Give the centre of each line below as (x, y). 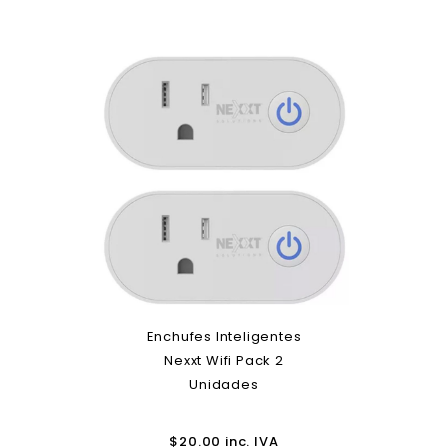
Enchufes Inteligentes (224, 336)
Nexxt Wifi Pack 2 (224, 360)
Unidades (224, 384)
